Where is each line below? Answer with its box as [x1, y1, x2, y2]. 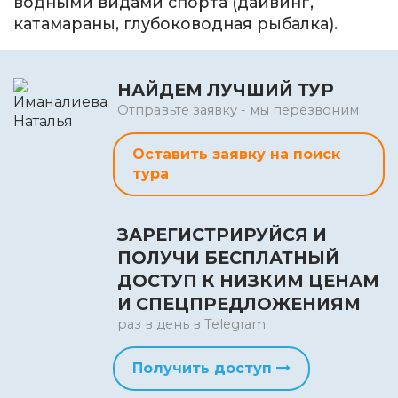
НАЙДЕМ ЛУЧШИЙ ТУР [117, 79, 334, 101]
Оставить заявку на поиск [132, 146, 340, 163]
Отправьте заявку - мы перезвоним [117, 102, 359, 119]
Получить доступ [132, 360, 276, 378]
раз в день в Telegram [117, 316, 266, 333]
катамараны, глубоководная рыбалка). [13, 13, 338, 33]
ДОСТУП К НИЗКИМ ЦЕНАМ [117, 270, 379, 292]
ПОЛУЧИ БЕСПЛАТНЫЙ [117, 247, 339, 269]
